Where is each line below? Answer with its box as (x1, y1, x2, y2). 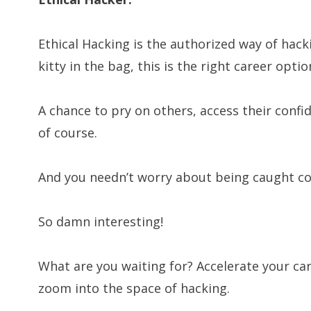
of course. (38, 124, 98, 141)
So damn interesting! (38, 212, 164, 230)
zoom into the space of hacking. (38, 279, 230, 296)
